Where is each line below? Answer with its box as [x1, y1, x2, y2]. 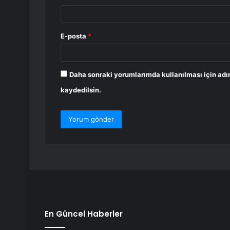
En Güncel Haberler [45, 208, 123, 220]
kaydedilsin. [61, 86, 101, 94]
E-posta [61, 32, 88, 41]
